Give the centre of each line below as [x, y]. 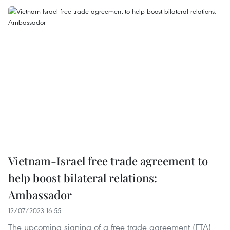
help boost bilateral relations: [83, 178]
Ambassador [40, 195]
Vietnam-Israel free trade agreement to [108, 161]
